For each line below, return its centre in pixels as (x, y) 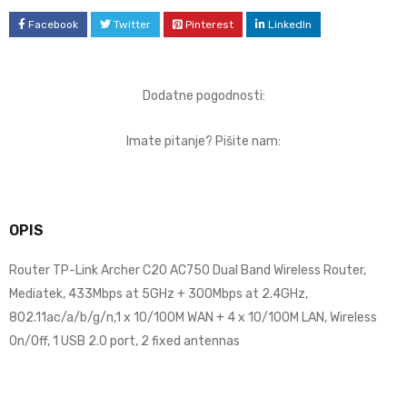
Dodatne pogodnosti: (203, 96)
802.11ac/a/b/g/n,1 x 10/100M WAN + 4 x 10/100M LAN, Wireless (193, 318)
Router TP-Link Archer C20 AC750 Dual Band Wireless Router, (188, 271)
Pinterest (209, 25)
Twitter (132, 25)
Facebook (53, 25)
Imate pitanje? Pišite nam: (203, 142)
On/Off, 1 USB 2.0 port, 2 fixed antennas (124, 342)
